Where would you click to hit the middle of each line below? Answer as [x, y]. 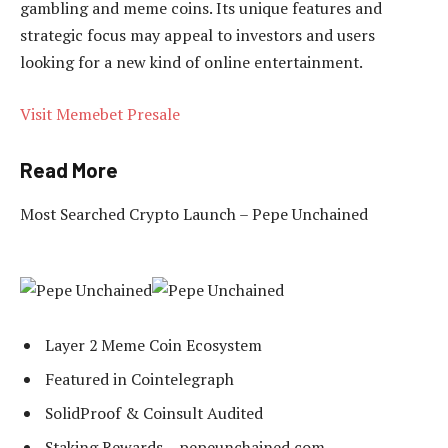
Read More [69, 170]
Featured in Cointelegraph [139, 379]
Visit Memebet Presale [100, 113]
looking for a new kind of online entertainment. [193, 62]
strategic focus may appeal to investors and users [197, 35]
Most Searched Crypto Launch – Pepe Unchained [194, 213]
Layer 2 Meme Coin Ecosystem [153, 345]
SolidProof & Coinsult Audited [154, 413]
